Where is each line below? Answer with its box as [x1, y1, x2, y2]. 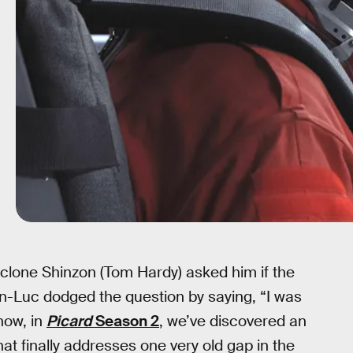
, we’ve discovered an [159, 311, 307, 331]
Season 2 [95, 311, 159, 331]
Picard [46, 311, 95, 331]
